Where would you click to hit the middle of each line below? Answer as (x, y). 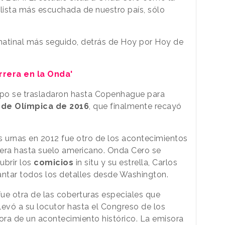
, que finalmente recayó (135, 106)
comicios (53, 162)
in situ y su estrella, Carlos (125, 162)
